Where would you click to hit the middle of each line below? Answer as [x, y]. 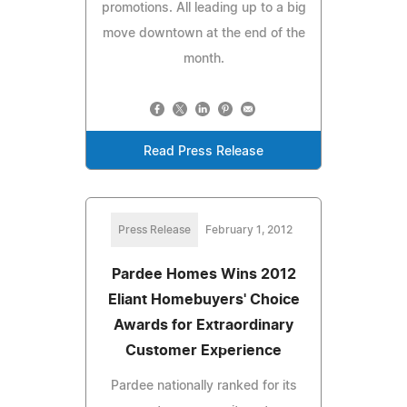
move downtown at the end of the [203, 33]
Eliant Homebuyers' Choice [203, 299]
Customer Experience [203, 350]
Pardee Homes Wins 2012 [203, 274]
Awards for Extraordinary [203, 325]
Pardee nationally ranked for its [203, 386]
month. [203, 59]
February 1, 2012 [249, 229]
